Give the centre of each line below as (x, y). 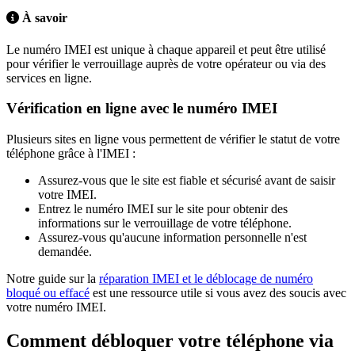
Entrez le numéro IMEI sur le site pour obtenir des (163, 209)
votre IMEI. (67, 195)
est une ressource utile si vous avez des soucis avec (218, 293)
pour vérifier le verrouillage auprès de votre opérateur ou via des (166, 63)
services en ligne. (49, 78)
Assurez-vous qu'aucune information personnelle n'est (172, 238)
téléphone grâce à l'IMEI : (71, 154)
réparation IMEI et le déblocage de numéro (206, 279)
